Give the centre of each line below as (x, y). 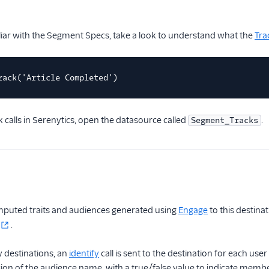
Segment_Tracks (225, 120)
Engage (193, 210)
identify (84, 253)
